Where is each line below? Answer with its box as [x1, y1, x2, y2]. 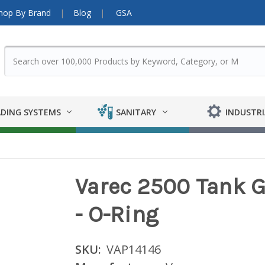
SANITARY [116, 106, 156, 118]
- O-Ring [75, 201, 159, 228]
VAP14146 [106, 241, 161, 258]
